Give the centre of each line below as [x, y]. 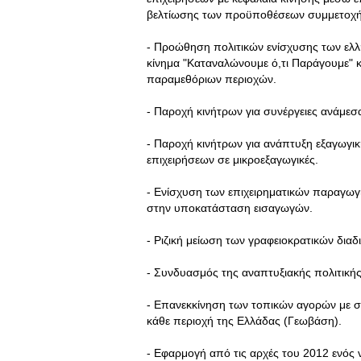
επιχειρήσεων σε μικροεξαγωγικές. [232, 160]
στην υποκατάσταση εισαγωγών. [230, 208]
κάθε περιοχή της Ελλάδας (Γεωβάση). [244, 321]
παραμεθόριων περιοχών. [212, 79]
